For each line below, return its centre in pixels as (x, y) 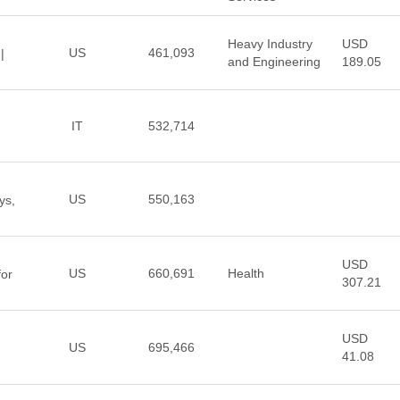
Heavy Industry (270, 44)
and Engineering (274, 62)
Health (246, 273)
